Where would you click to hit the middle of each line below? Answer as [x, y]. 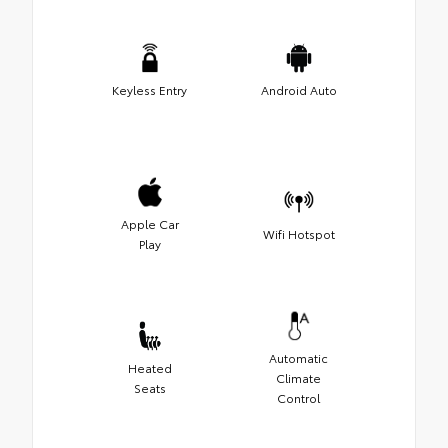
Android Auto [298, 89]
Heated [149, 367]
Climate [298, 377]
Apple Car [149, 223]
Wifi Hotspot [298, 233]
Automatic [298, 357]
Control [298, 397]
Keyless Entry [149, 89]
